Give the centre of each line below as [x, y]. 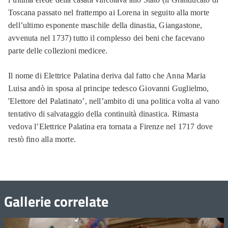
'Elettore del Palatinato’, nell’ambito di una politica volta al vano [114, 101]
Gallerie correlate [56, 202]
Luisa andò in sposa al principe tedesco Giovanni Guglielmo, [109, 89]
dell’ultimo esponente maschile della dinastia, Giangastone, [105, 25]
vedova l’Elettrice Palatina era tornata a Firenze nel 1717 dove [111, 127]
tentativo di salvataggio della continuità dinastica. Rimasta [103, 114]
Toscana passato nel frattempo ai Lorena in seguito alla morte [109, 13]
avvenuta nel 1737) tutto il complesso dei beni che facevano [107, 38]
